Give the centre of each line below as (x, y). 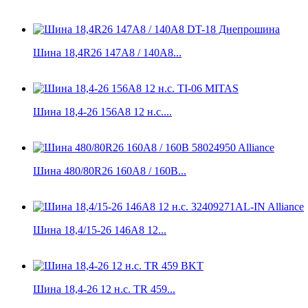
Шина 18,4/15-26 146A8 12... (100, 230)
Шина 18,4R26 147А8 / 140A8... (107, 52)
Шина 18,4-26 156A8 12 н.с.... (102, 111)
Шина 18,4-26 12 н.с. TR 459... (104, 289)
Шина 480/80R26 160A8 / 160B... (110, 170)
